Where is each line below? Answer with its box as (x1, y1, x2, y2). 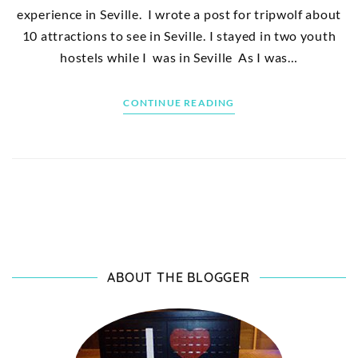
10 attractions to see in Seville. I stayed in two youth (22, 27, 336, 43)
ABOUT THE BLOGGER (107, 268, 250, 285)
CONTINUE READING (123, 96, 235, 109)
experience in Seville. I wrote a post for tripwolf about (17, 6, 341, 22)
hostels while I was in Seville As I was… (60, 49, 298, 65)
